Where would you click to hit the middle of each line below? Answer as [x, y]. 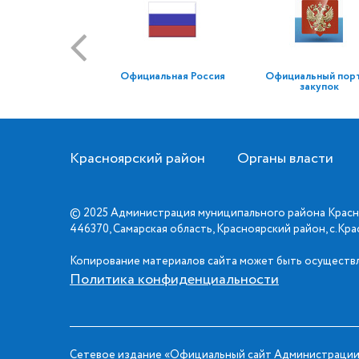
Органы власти [285, 159]
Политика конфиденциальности [174, 280]
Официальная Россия [173, 77]
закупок [319, 87]
